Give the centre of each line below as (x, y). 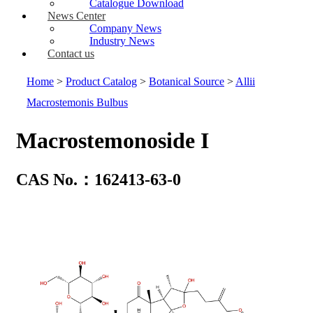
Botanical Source (187, 81)
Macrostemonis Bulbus (77, 102)
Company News (125, 28)
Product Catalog (101, 81)
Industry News (122, 41)
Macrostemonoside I (112, 140)
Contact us (71, 53)
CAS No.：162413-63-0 (99, 180)
